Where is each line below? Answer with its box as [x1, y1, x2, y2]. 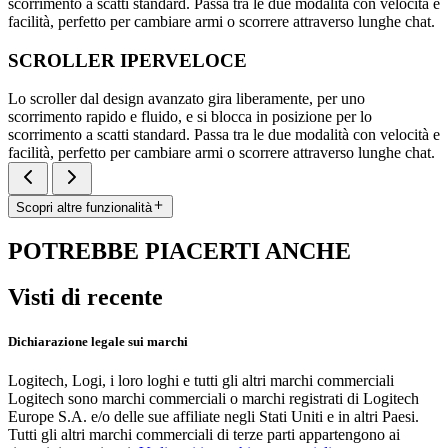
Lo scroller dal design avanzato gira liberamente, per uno [8, 90, 365, 108]
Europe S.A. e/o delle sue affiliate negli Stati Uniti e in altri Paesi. [8, 407, 419, 425]
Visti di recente [8, 284, 163, 311]
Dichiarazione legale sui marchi [8, 333, 188, 349]
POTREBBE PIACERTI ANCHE [8, 237, 351, 264]
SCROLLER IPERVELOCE [8, 49, 247, 71]
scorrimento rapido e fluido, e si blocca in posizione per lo [8, 108, 372, 126]
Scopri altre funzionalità [16, 199, 152, 215]
